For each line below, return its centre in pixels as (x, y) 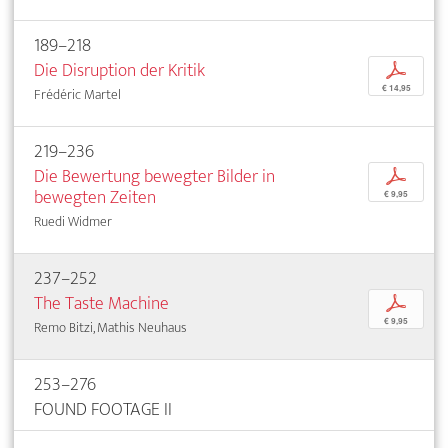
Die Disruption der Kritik (119, 70)
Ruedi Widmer (73, 221)
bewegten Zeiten (95, 197)
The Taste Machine (101, 303)
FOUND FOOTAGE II (103, 409)
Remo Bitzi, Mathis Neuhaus (110, 327)
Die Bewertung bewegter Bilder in (154, 176)
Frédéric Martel (77, 94)
